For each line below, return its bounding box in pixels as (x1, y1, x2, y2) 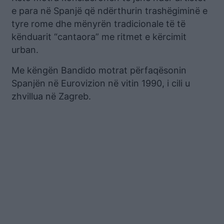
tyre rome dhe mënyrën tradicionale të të (11, 18, 185, 29)
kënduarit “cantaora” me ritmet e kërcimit (11, 31, 186, 42)
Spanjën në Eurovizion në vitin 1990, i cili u (11, 77, 190, 88)
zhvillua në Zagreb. (11, 90, 91, 101)
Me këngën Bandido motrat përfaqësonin (11, 64, 186, 75)
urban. (11, 44, 38, 55)
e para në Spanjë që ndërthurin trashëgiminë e (11, 5, 207, 16)
